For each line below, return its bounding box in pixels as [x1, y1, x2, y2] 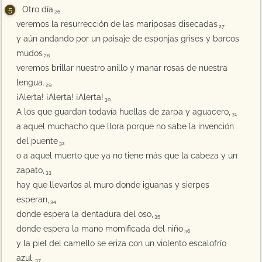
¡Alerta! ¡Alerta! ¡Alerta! [16, 92, 104, 102]
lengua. [16, 78, 45, 87]
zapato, [16, 166, 45, 175]
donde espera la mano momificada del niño [16, 224, 184, 233]
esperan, [16, 195, 50, 204]
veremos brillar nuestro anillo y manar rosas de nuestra [16, 63, 228, 73]
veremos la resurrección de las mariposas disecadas [16, 19, 218, 29]
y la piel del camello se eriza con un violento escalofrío [16, 239, 227, 248]
